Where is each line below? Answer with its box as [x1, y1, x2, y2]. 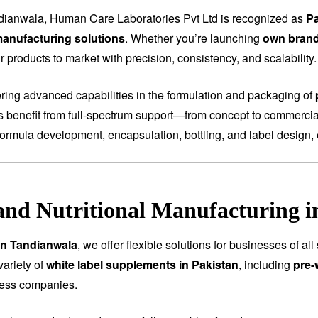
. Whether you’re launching [125, 30, 263, 47]
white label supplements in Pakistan [46, 256, 238, 273]
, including [238, 256, 293, 273]
